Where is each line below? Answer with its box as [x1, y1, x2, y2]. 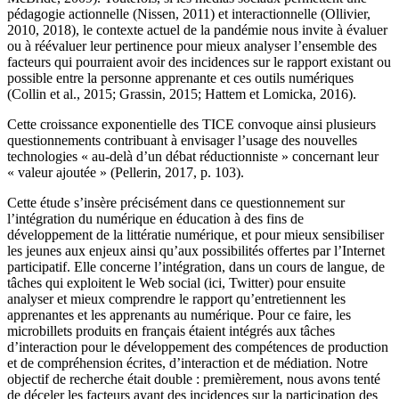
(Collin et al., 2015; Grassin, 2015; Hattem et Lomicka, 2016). [7, 86, 356, 102]
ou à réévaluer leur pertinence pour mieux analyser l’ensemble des [7, 38, 377, 54]
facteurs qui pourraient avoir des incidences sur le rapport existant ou [7, 54, 391, 70]
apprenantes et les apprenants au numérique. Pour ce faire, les [7, 307, 351, 323]
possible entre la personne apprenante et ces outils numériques [7, 70, 354, 86]
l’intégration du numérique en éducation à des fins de [7, 211, 304, 227]
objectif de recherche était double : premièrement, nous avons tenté [7, 371, 380, 387]
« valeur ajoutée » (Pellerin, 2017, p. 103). [7, 165, 244, 181]
